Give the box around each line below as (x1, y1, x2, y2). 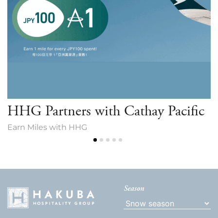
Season (123, 184, 144, 193)
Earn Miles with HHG (7, 122, 87, 132)
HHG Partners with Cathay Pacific (7, 104, 204, 119)
